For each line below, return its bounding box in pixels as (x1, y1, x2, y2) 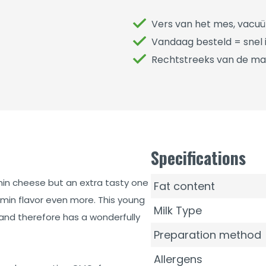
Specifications (151, 145, 246, 170)
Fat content (154, 179, 215, 194)
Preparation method (154, 227, 261, 242)
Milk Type (154, 203, 202, 218)
